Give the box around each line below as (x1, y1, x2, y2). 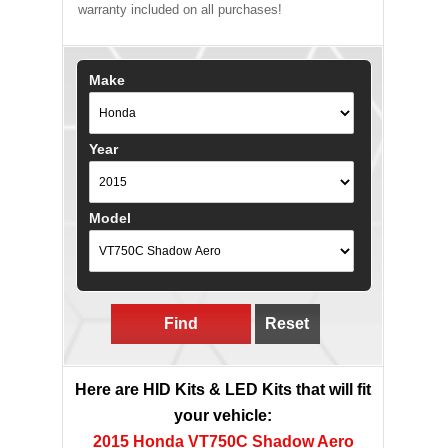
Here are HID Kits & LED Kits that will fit (75, 381, 371, 398)
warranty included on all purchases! (78, 2, 282, 17)
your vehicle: (174, 407, 272, 424)
